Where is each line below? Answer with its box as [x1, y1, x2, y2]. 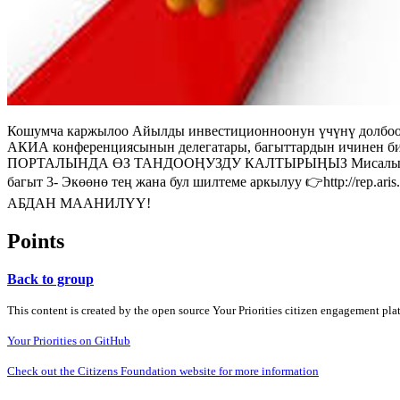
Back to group [7, 271, 94, 287]
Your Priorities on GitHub [7, 333, 130, 347]
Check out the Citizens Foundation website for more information [7, 363, 319, 378]
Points [7, 229, 64, 253]
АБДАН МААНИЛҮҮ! [7, 195, 151, 211]
